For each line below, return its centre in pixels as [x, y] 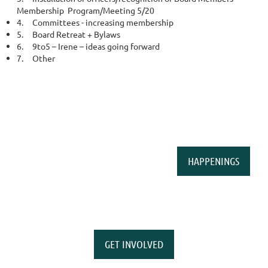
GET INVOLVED [134, 244]
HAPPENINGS [214, 161]
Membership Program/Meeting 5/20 [86, 10]
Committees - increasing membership [102, 22]
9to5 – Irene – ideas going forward [95, 46]
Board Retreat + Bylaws [75, 34]
